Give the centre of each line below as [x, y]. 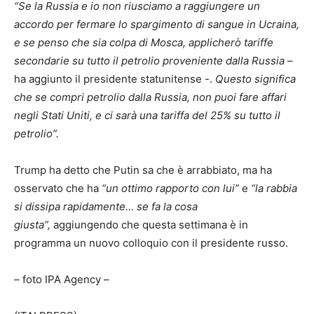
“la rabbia [274, 188]
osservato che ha [58, 188]
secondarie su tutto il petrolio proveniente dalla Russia [149, 60]
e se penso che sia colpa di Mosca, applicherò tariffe [144, 42]
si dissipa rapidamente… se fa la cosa [106, 206]
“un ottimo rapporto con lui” [170, 188]
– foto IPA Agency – [62, 279]
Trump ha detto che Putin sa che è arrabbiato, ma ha [143, 170]
